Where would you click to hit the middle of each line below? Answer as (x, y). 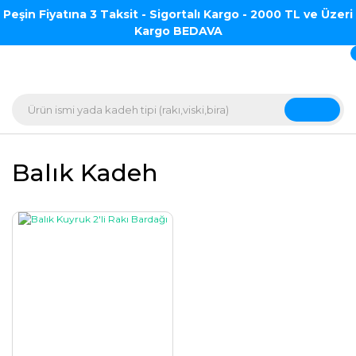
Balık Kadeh (85, 173)
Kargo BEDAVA (178, 31)
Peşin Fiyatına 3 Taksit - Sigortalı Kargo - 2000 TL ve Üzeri (178, 14)
